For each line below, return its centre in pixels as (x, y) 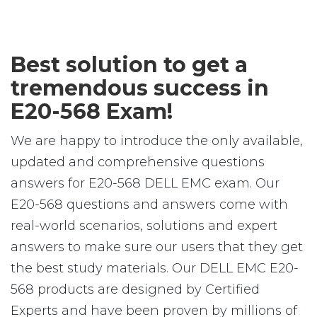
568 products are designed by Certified (135, 289)
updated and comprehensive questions (138, 162)
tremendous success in (140, 88)
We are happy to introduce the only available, (157, 141)
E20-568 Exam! (92, 111)
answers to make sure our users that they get (157, 247)
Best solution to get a (129, 65)
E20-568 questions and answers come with (149, 204)
